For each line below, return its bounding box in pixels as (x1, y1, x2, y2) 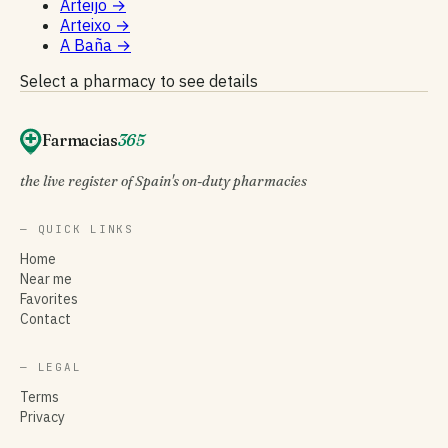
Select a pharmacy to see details (20, 70, 258, 91)
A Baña (60, 34, 116, 55)
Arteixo (60, 14, 115, 35)
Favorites (20, 289, 78, 308)
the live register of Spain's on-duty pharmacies (20, 171, 307, 190)
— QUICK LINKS (20, 221, 134, 236)
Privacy (20, 407, 65, 426)
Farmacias (42, 129, 118, 150)
